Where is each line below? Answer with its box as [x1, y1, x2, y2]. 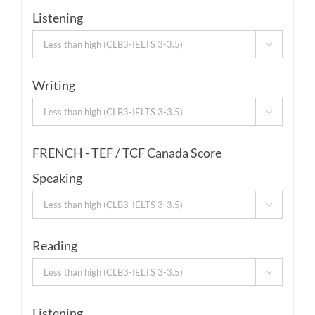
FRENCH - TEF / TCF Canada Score [32, 145, 221, 161]
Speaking [32, 170, 82, 186]
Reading [32, 238, 77, 254]
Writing [32, 77, 75, 94]
